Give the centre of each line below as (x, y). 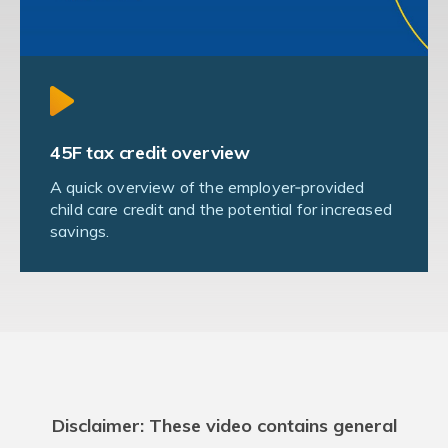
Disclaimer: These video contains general (224, 426)
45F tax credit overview (150, 152)
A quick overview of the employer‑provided (207, 187)
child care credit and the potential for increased (221, 209)
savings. (80, 231)
